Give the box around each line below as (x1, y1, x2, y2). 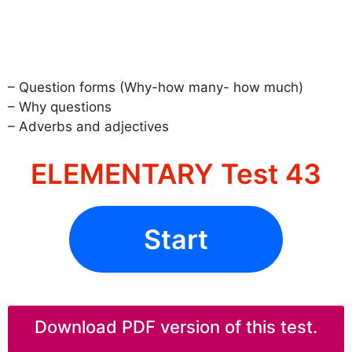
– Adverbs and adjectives (8, 119, 169, 135)
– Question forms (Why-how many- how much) (8, 79, 303, 96)
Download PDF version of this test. (35, 316, 317, 337)
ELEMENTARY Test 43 (31, 156, 321, 190)
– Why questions (8, 99, 112, 115)
